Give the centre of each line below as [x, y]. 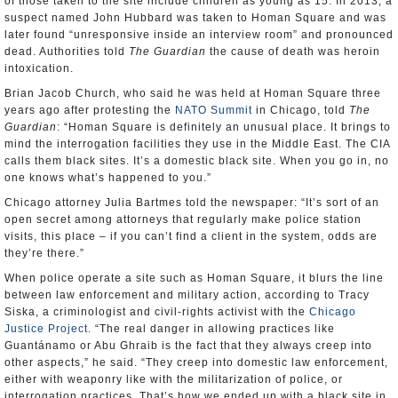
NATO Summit [214, 110]
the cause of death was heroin [293, 52]
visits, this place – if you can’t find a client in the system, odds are [191, 236]
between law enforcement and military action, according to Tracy [187, 295]
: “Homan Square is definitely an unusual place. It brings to [224, 127]
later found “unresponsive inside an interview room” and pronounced [199, 35]
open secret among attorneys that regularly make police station [183, 219]
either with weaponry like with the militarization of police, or [174, 379]
